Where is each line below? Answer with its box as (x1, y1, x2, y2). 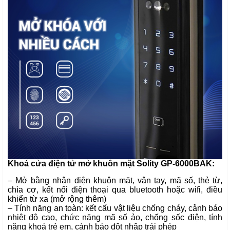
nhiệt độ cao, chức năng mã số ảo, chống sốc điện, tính (7, 213, 223, 222)
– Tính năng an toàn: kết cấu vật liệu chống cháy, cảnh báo (7, 204, 223, 213)
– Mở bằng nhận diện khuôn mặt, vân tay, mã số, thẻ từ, (7, 176, 223, 185)
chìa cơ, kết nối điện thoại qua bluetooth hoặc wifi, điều (7, 185, 223, 195)
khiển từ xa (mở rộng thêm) (7, 195, 106, 204)
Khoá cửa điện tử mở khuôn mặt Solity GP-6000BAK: (7, 159, 215, 168)
